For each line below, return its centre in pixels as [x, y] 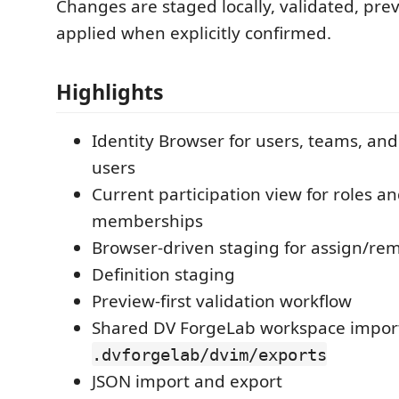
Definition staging [163, 274]
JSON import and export [187, 381]
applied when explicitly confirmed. [194, 33]
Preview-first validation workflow [222, 301]
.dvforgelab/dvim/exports [209, 354]
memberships [147, 220]
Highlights [110, 91]
